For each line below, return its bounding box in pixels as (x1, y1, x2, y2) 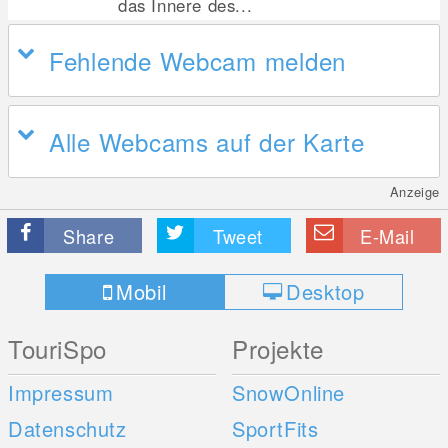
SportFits (232, 414, 319, 443)
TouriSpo (8, 331, 107, 366)
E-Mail (360, 223, 415, 249)
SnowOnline (232, 378, 346, 407)
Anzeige (389, 182, 440, 201)
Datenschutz (8, 414, 127, 443)
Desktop (286, 277, 365, 306)
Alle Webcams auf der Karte (49, 124, 365, 159)
